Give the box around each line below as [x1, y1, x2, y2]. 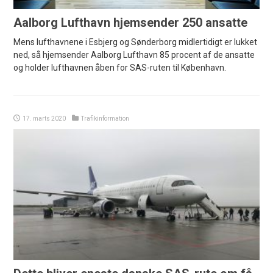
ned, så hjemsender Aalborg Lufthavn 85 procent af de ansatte [13, 50, 255, 60]
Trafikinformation [81, 115, 130, 122]
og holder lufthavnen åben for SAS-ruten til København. [13, 63, 227, 73]
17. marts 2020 [23, 115, 66, 122]
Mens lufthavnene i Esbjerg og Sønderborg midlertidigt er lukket [13, 37, 258, 48]
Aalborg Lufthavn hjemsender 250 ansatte [13, 15, 248, 30]
